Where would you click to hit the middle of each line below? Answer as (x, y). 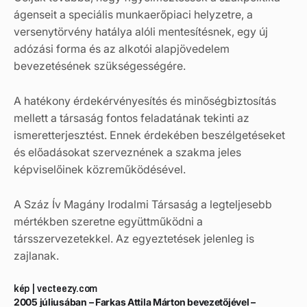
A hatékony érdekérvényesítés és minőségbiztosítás (145, 100)
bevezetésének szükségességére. (100, 65)
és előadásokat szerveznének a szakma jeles (127, 152)
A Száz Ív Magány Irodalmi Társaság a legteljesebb (143, 204)
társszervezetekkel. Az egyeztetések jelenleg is (134, 238)
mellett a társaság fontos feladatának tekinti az (132, 118)
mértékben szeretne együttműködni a (108, 221)
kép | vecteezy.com (56, 288)
